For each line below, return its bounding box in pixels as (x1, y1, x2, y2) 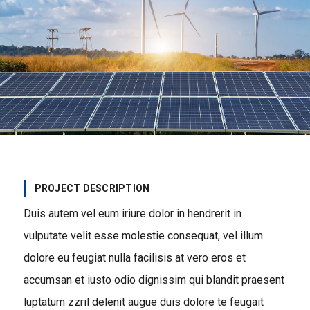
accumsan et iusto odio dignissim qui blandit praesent (23, 273, 284, 286)
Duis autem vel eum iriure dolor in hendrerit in (23, 206, 241, 220)
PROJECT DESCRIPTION (34, 182, 150, 194)
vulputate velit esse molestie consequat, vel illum (23, 228, 263, 242)
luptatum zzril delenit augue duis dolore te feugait (23, 295, 264, 309)
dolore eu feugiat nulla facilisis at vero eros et (23, 250, 246, 264)
